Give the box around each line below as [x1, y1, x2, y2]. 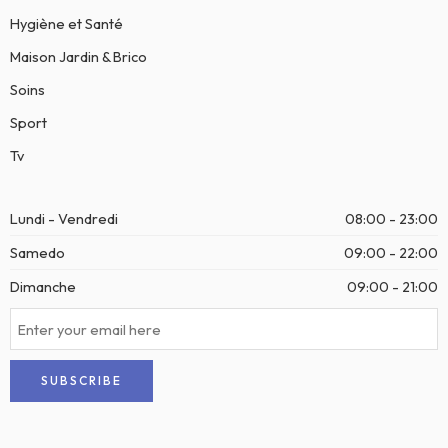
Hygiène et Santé [10, 14, 123, 34]
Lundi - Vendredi [10, 209, 118, 229]
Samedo [10, 243, 65, 263]
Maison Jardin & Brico [10, 47, 147, 67]
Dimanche [10, 277, 76, 297]
